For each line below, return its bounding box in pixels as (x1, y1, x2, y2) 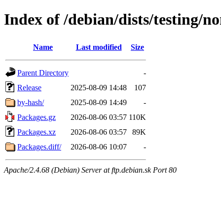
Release (17, 83, 41, 92)
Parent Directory (17, 68, 69, 77)
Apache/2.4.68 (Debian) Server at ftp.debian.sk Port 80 (4, 165, 177, 174)
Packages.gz (17, 112, 56, 121)
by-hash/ (17, 98, 44, 107)
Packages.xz (17, 127, 56, 136)
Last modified (75, 42, 122, 51)
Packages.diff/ (17, 142, 61, 151)
